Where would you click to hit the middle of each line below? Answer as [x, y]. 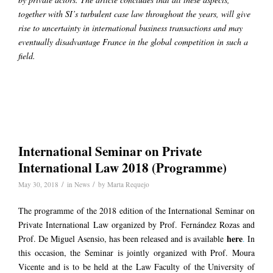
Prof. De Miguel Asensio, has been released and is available [122, 238]
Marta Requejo [128, 184]
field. [27, 55]
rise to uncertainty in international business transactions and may [130, 27]
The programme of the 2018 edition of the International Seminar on [136, 210]
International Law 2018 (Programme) [122, 167]
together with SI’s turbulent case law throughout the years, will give [134, 13]
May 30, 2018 [38, 184]
